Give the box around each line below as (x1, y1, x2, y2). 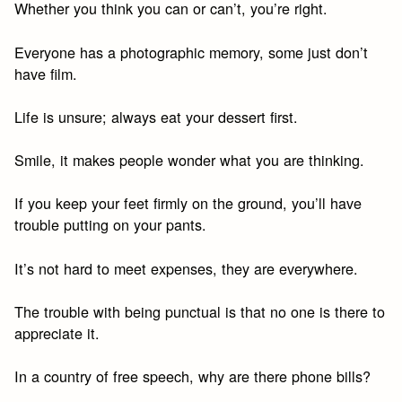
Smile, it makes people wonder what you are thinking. (14, 149, 365, 171)
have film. (14, 62, 78, 84)
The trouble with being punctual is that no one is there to (14, 300, 386, 322)
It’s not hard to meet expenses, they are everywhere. (14, 257, 359, 279)
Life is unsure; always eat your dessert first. (14, 105, 299, 127)
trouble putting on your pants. (14, 214, 207, 236)
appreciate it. (14, 321, 100, 344)
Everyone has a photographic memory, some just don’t (14, 40, 369, 63)
